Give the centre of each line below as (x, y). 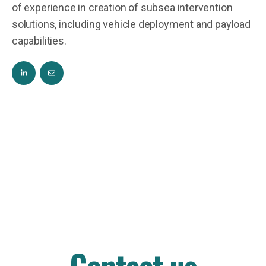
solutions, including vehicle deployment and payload (131, 24)
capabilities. (39, 41)
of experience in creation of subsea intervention (122, 8)
